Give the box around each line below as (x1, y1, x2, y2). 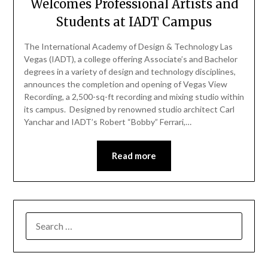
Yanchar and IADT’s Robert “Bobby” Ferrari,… (23, 117, 191, 127)
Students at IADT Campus (56, 14, 212, 30)
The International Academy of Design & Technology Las (23, 41, 233, 52)
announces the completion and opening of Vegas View (23, 79, 227, 90)
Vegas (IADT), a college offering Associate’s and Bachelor (23, 54, 237, 65)
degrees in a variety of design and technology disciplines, (23, 66, 236, 77)
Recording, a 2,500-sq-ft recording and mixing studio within (23, 92, 244, 102)
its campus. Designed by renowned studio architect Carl (23, 104, 234, 115)
